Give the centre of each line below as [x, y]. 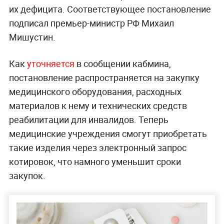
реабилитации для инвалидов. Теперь [88, 120]
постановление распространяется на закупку [104, 78]
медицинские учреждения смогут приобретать [108, 134]
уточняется [51, 64]
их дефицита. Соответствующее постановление [110, 9]
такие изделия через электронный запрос [97, 148]
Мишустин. [32, 37]
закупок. [27, 176]
